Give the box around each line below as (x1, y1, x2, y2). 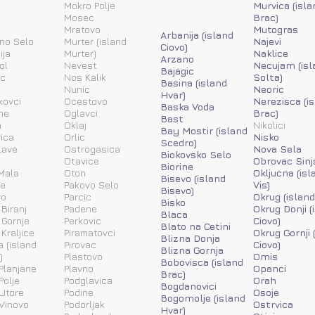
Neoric (253, 82, 284, 95)
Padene (64, 202, 97, 214)
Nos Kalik (64, 70, 106, 83)
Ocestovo (64, 94, 108, 107)
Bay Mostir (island (160, 124, 247, 136)
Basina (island (160, 76, 227, 89)
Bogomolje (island (160, 291, 245, 304)
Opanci (253, 262, 286, 274)
